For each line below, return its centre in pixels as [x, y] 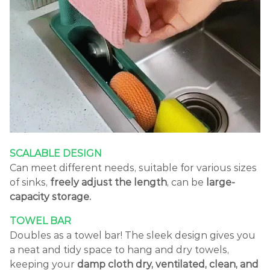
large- [221, 182]
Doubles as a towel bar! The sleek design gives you [133, 235]
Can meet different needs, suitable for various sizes [133, 168]
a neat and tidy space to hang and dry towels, [119, 250]
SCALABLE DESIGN [56, 153]
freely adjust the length [108, 182]
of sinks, [30, 182]
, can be [187, 182]
